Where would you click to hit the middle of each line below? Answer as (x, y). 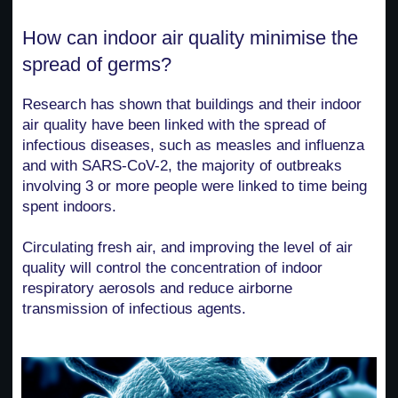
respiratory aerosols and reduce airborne (157, 289)
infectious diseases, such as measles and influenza (193, 146)
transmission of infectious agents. (134, 309)
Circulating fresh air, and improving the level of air (187, 248)
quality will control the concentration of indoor (172, 268)
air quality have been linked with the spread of (174, 125)
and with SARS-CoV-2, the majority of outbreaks (182, 166)
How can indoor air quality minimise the (190, 38)
